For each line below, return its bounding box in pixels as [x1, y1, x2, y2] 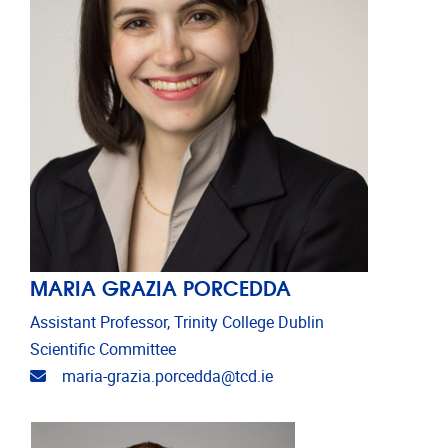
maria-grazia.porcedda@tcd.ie [62, 367, 273, 387]
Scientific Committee [30, 340, 176, 360]
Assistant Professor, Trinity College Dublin [30, 313, 324, 333]
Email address [45, 366, 145, 386]
